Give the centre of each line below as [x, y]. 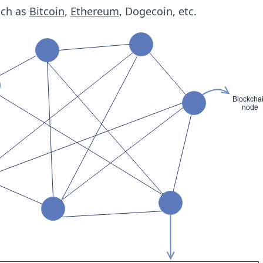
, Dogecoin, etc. [158, 11]
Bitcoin [47, 11]
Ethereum [95, 11]
